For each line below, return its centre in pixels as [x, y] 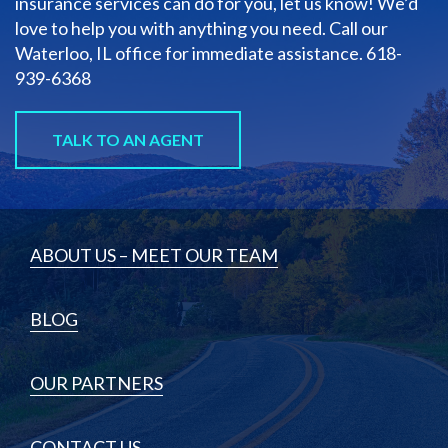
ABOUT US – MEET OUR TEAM [154, 254]
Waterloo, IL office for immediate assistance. [190, 52]
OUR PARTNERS [96, 382]
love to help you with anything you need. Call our [201, 27]
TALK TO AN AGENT [128, 139]
